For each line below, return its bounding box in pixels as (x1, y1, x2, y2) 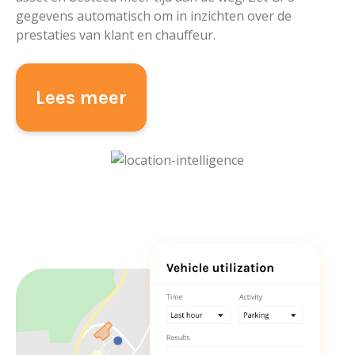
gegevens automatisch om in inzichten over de (16, 7, 292, 25)
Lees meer (36, 86, 127, 109)
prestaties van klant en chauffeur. (16, 26, 216, 44)
